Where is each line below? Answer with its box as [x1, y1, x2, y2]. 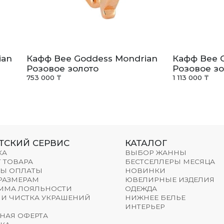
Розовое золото [26, 63, 99, 74]
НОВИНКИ [124, 166, 165, 174]
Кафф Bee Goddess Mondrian [26, 53, 158, 64]
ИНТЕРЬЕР [124, 202, 165, 210]
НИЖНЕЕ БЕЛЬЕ [124, 193, 185, 201]
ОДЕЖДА [124, 184, 157, 192]
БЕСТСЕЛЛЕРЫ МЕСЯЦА [124, 157, 215, 165]
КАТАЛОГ [124, 137, 167, 148]
